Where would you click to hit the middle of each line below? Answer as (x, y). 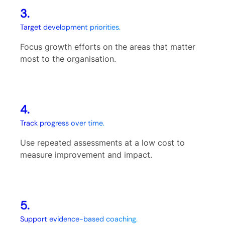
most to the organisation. (68, 59)
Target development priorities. (70, 27)
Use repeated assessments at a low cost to (102, 143)
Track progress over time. (62, 123)
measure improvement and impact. (86, 155)
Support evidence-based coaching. (79, 219)
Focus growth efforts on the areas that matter (108, 47)
